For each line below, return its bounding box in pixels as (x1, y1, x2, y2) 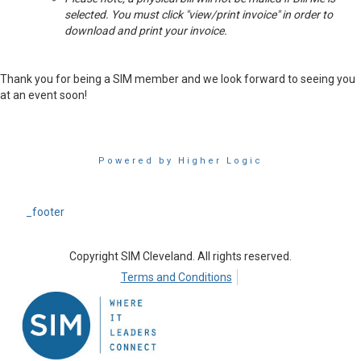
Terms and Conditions (120, 271, 232, 284)
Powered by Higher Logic (98, 156, 263, 166)
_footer (26, 205, 65, 218)
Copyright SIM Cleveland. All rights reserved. (69, 250, 292, 263)
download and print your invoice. (64, 24, 227, 37)
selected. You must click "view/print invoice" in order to (64, 8, 333, 21)
